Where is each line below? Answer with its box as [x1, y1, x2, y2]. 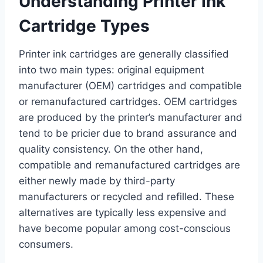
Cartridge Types [19, 16, 150, 36]
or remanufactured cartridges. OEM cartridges [19, 96, 237, 108]
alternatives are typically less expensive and [19, 207, 227, 219]
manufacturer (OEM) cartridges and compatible [19, 80, 242, 92]
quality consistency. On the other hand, [19, 143, 203, 156]
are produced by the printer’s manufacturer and [19, 112, 242, 124]
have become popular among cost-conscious [19, 222, 231, 235]
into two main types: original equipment [19, 64, 204, 76]
